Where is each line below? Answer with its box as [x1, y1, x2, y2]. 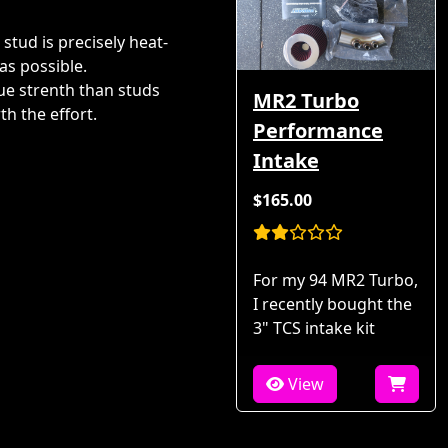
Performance [253, 117, 383, 145]
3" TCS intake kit [253, 317, 375, 340]
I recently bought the [253, 293, 412, 316]
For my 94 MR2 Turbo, [253, 269, 418, 292]
